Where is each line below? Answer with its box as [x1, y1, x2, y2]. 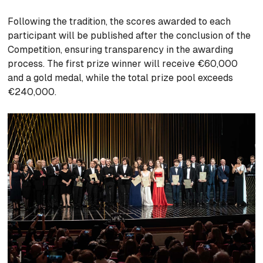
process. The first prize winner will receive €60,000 [8, 58, 238, 70]
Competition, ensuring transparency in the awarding [8, 44, 234, 56]
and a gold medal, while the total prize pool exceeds [8, 72, 234, 84]
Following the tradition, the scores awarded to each [8, 16, 231, 28]
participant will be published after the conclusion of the [8, 30, 251, 42]
